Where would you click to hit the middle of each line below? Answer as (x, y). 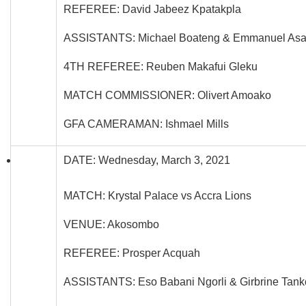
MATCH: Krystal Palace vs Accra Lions (157, 195)
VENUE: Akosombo (111, 224)
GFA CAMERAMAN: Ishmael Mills (146, 124)
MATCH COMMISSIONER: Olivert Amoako (167, 95)
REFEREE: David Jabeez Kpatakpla (152, 9)
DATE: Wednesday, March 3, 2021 (147, 160)
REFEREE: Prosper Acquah (132, 253)
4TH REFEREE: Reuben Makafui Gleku (161, 66)
